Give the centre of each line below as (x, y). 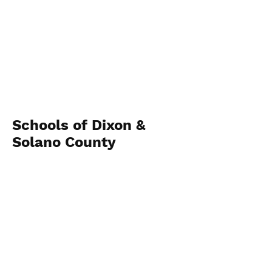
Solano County (64, 142)
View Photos (36, 246)
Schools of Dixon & (79, 125)
